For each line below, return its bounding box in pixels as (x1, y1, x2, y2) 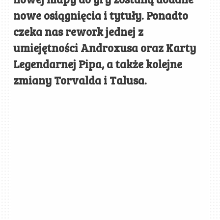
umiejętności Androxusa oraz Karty (13, 40, 196, 55)
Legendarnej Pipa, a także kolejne (13, 56, 183, 71)
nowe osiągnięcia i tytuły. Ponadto (13, 7, 189, 23)
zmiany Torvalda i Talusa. (13, 72, 147, 87)
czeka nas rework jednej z (13, 24, 144, 39)
